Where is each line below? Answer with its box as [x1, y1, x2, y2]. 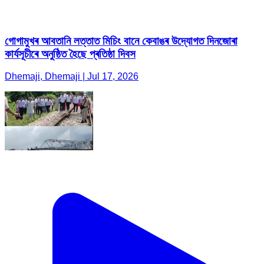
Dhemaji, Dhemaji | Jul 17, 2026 [5, 71, 138, 82]
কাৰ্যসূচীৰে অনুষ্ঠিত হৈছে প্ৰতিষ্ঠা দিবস [5, 47, 136, 60]
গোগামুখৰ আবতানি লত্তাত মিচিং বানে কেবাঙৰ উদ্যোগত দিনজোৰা [5, 34, 237, 47]
